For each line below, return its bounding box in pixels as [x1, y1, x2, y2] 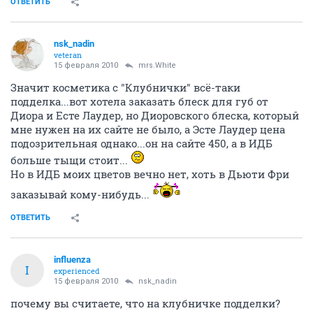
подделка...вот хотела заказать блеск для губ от [10, 94, 268, 108]
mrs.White [138, 60, 176, 70]
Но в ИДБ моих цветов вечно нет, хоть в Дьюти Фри [10, 166, 289, 181]
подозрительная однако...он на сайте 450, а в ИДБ [10, 136, 272, 150]
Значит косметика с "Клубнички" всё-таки [10, 80, 240, 94]
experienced [54, 265, 100, 276]
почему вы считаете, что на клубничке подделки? [10, 296, 280, 310]
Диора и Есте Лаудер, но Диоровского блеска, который [10, 108, 299, 122]
